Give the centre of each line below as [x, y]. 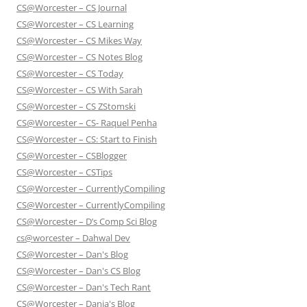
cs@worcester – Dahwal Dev [73, 238]
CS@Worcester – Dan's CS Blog [78, 271]
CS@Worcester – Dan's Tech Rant [84, 287]
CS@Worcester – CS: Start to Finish [87, 139]
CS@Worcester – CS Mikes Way [79, 41]
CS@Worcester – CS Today [70, 74]
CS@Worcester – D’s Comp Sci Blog [87, 222]
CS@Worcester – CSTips [64, 172]
